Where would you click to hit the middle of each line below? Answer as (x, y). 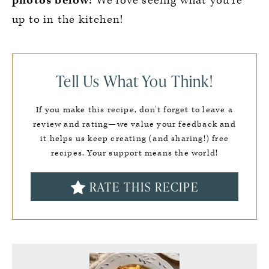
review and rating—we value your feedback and (134, 124)
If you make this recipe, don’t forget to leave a (134, 110)
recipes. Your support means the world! (134, 153)
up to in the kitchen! (68, 19)
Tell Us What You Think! (134, 81)
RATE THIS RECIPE (142, 186)
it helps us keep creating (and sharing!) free (134, 138)
